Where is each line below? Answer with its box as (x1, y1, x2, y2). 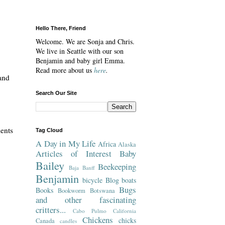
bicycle (82, 175, 103, 185)
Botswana (89, 186, 115, 195)
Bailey (36, 158, 64, 173)
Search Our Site (36, 90, 77, 96)
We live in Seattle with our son (36, 46, 124, 56)
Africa (97, 139, 116, 149)
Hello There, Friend (36, 25, 86, 31)
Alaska (118, 140, 136, 149)
